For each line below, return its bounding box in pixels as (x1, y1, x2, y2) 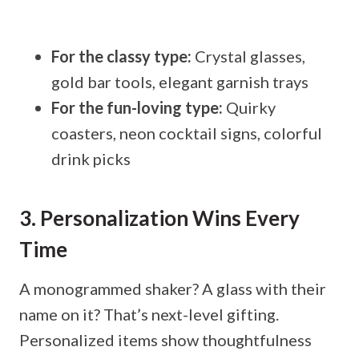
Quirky (223, 98, 276, 118)
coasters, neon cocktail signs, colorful (51, 123, 322, 143)
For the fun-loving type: (51, 98, 223, 118)
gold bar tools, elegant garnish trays (51, 72, 309, 92)
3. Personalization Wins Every (19, 205, 300, 232)
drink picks (51, 149, 131, 169)
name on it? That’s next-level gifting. (19, 305, 279, 325)
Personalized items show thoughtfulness (19, 330, 312, 350)
